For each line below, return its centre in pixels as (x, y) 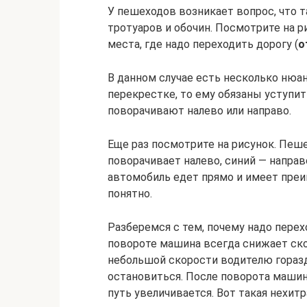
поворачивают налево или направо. (199, 111)
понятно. (130, 194)
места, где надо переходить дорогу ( (203, 44)
